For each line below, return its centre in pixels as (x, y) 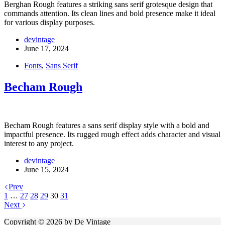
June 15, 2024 (46, 169)
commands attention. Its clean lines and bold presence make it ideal (110, 14)
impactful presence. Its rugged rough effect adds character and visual (112, 134)
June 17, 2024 (46, 49)
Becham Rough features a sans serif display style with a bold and (107, 125)
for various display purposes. (49, 23)
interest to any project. (39, 143)
